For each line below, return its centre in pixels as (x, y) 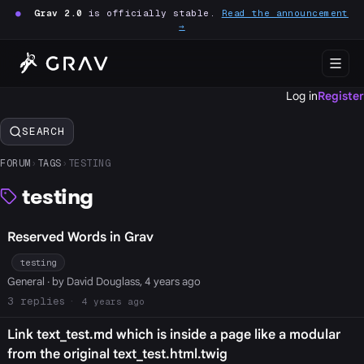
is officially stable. (152, 13)
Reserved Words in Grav (80, 237)
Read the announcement (285, 13)
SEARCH (43, 132)
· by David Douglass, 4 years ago (122, 282)
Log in (302, 96)
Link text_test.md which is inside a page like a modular (173, 334)
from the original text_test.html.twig (117, 354)
